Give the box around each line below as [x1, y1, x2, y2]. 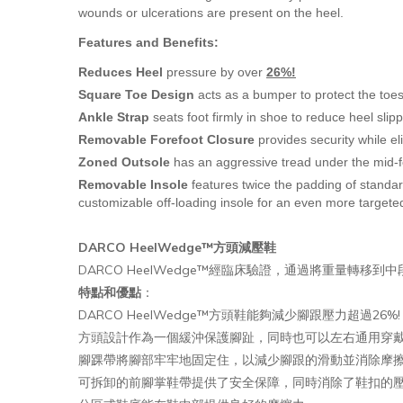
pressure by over [163, 64, 266, 79]
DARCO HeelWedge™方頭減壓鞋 [78, 238, 276, 255]
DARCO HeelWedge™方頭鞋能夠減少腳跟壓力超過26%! [78, 306, 400, 323]
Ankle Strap [78, 109, 149, 124]
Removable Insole [78, 176, 188, 192]
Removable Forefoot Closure [78, 131, 255, 147]
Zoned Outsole [78, 154, 170, 169]
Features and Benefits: [78, 34, 219, 49]
